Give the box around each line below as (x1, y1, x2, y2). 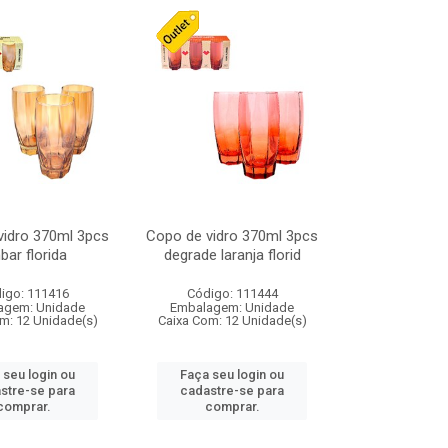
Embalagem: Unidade (170, 300, 295, 315)
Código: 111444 (186, 286, 278, 301)
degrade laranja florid (163, 246, 301, 264)
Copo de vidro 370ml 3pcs (146, 227, 319, 245)
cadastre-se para (180, 383, 285, 398)
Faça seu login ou (180, 367, 285, 382)
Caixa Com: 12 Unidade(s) (157, 313, 307, 328)
